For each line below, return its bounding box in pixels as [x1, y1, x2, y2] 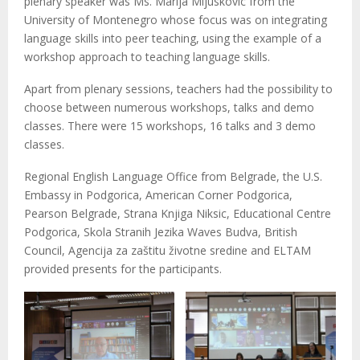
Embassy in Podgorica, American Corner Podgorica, [24, 187, 292, 202]
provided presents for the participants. [24, 261, 222, 276]
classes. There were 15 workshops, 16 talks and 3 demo [24, 118, 316, 133]
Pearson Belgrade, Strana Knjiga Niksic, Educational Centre [24, 206, 331, 221]
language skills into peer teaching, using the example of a [24, 31, 321, 46]
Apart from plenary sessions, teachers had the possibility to [24, 81, 333, 96]
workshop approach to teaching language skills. [24, 49, 270, 64]
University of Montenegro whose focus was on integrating [24, 12, 327, 27]
